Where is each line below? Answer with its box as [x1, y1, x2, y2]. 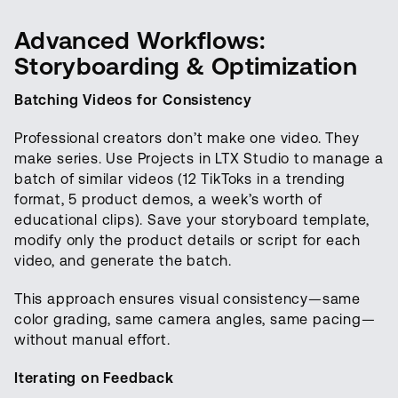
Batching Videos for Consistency [14, 92, 252, 109]
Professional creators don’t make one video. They [14, 130, 360, 147]
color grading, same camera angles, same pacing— [14, 311, 376, 329]
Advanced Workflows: [14, 27, 266, 55]
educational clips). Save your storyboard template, [14, 211, 370, 229]
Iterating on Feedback [14, 370, 174, 387]
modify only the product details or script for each [14, 232, 361, 250]
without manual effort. [14, 331, 171, 349]
